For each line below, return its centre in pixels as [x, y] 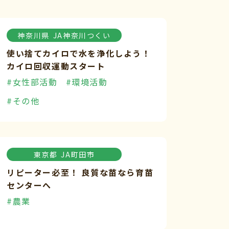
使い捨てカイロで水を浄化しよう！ [79, 53]
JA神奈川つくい [82, 35]
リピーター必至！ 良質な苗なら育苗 [80, 172]
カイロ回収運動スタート [56, 66]
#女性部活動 [32, 82]
